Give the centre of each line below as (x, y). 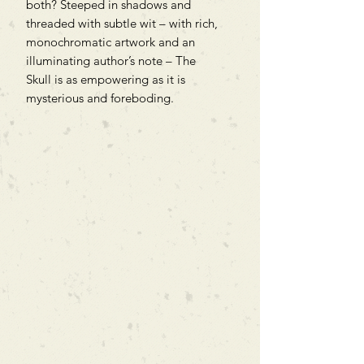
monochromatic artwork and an (110, 41)
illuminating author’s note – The (111, 60)
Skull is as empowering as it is (106, 79)
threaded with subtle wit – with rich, (122, 23)
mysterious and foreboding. (100, 97)
